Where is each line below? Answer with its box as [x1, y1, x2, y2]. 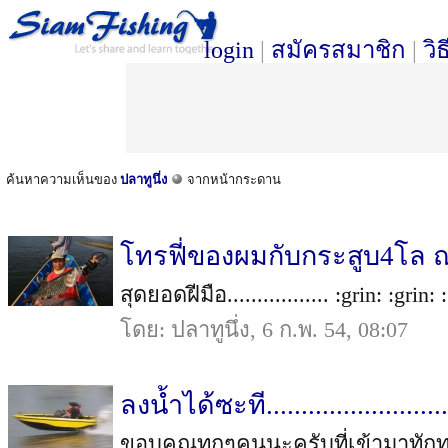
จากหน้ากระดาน [184, 172, 281, 187]
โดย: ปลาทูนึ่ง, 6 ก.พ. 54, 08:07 [120, 317, 408, 342]
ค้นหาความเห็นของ [6, 172, 120, 187]
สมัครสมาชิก [271, 37, 406, 63]
